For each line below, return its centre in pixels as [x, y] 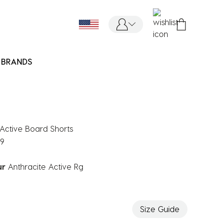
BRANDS [17, 61]
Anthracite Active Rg [46, 166]
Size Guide [160, 209]
